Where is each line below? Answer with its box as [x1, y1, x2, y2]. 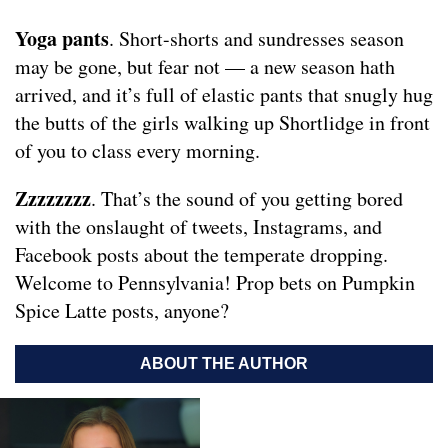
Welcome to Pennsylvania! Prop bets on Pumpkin [15, 269, 415, 296]
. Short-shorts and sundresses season [109, 25, 404, 52]
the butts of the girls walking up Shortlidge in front [15, 109, 430, 136]
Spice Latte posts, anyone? [15, 297, 229, 324]
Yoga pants [15, 24, 109, 53]
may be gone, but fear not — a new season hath [15, 53, 395, 80]
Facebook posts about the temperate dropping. [15, 241, 388, 268]
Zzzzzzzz [15, 184, 91, 213]
